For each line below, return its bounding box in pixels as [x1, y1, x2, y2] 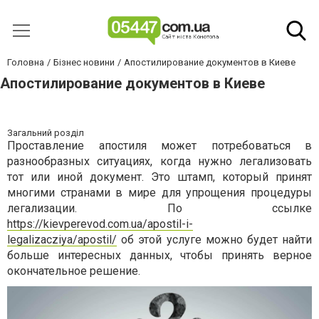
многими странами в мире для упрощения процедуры [7, 186, 312, 199]
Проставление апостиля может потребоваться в [7, 139, 312, 152]
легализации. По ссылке [7, 202, 312, 215]
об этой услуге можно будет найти [117, 233, 312, 246]
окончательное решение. [7, 264, 140, 278]
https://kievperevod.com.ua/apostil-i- [7, 217, 193, 231]
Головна [7, 57, 44, 68]
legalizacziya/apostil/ [7, 233, 117, 246]
